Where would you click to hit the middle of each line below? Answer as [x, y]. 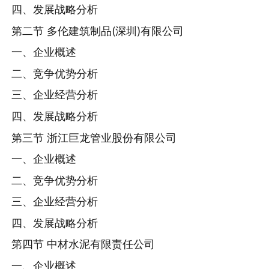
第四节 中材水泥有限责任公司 [83, 244]
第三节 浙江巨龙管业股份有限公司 [94, 138]
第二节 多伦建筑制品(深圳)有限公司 [98, 31]
